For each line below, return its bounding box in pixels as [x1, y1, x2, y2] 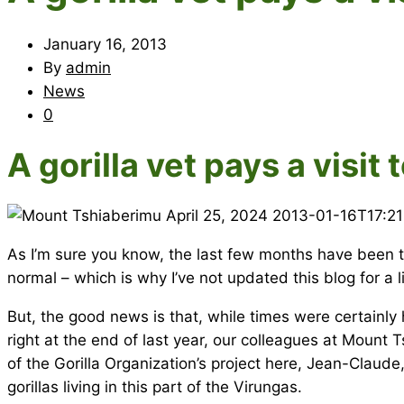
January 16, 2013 [43, 34, 167, 53]
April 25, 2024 [166, 206, 272, 225]
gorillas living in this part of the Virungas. [7, 377, 302, 396]
